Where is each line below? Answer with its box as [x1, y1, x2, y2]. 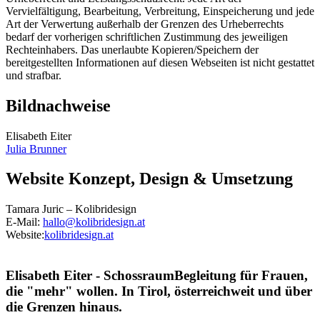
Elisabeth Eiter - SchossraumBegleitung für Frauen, [6, 268, 308, 284]
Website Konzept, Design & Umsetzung [6, 169, 293, 189]
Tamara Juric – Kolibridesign [6, 203, 136, 216]
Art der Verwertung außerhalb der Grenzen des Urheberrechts [6, 17, 284, 30]
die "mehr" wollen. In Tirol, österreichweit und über [6, 284, 312, 299]
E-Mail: [6, 216, 43, 229]
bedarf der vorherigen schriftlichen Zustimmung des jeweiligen [6, 30, 288, 43]
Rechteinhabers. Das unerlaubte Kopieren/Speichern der [6, 43, 259, 56]
